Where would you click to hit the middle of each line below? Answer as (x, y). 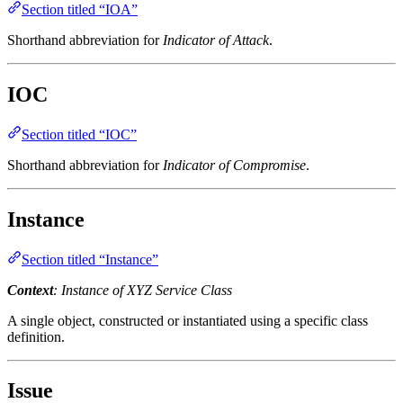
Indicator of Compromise (234, 165)
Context (30, 290)
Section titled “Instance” (90, 259)
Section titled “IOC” (79, 134)
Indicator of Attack (216, 40)
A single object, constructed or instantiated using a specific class (188, 320)
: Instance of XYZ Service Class (143, 290)
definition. (36, 336)
